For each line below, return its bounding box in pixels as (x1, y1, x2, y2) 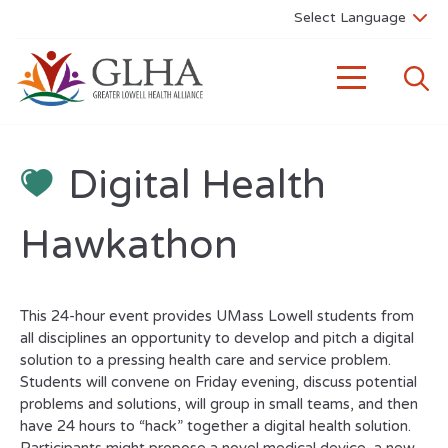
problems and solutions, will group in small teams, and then (20, 395, 418, 413)
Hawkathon (20, 221, 238, 269)
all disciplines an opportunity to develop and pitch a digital (20, 329, 414, 347)
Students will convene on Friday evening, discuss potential (20, 373, 417, 391)
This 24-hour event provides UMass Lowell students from (20, 307, 414, 325)
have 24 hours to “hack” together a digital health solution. (20, 417, 411, 435)
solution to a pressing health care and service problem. (20, 351, 395, 369)
